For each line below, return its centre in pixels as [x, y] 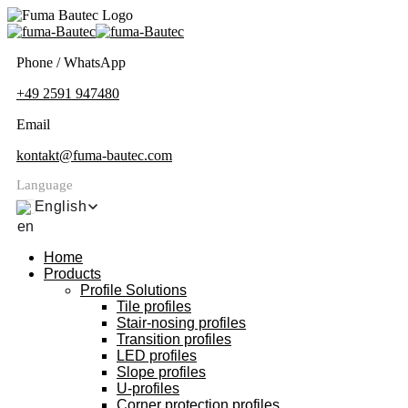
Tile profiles [154, 306]
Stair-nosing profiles [181, 323]
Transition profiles [174, 339]
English [61, 206]
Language [45, 185]
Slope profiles [161, 372]
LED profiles [157, 356]
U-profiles [148, 388]
